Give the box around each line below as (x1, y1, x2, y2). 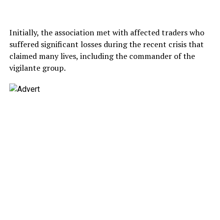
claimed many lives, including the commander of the (9, 50, 195, 61)
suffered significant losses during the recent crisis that (9, 38, 204, 50)
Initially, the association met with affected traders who (9, 27, 204, 38)
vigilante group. (9, 62, 66, 73)
